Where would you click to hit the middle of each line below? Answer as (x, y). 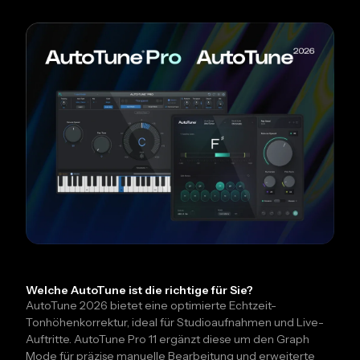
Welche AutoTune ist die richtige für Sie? (139, 290)
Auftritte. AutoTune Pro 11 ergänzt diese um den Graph (168, 339)
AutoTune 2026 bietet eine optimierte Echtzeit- (151, 305)
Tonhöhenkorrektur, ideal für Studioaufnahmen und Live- (175, 322)
